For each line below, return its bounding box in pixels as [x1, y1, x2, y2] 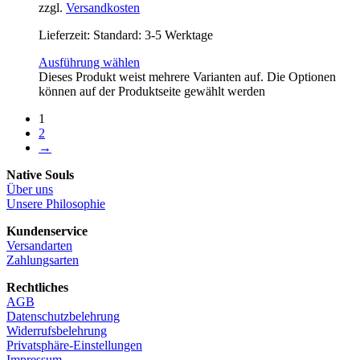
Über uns [6, 182, 53, 196]
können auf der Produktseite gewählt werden [39, 84, 265, 98]
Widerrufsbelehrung [6, 324, 107, 337]
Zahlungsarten [6, 253, 79, 267]
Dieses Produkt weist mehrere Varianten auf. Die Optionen [39, 70, 336, 84]
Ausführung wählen [39, 55, 140, 69]
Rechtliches [6, 280, 68, 294]
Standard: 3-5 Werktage [93, 28, 213, 42]
